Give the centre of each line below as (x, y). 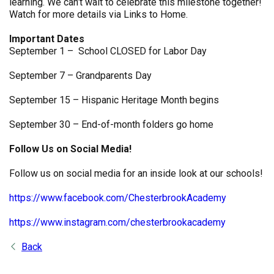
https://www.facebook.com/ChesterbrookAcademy (118, 198)
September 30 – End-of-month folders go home (113, 124)
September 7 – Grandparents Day (82, 76)
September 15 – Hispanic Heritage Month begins (114, 100)
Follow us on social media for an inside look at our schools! (136, 173)
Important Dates (47, 39)
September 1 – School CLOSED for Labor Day (108, 51)
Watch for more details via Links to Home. (98, 14)
